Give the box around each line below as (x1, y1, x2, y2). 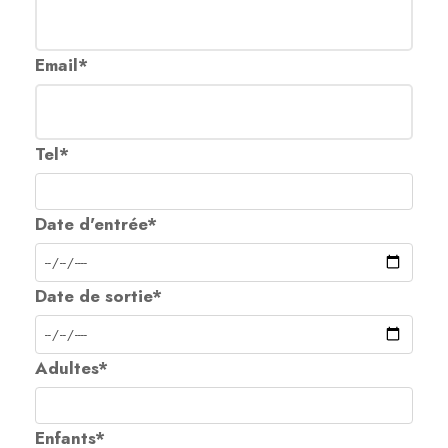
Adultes (35, 355, 98, 380)
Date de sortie (35, 283, 152, 308)
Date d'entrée (35, 211, 147, 236)
